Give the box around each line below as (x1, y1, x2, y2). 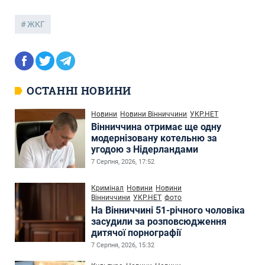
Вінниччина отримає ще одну (91, 121, 222, 132)
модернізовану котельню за (91, 132, 218, 144)
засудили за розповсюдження (91, 215, 227, 227)
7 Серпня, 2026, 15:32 (91, 241, 155, 249)
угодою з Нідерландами (91, 143, 199, 155)
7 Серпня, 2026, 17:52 (91, 157, 155, 166)
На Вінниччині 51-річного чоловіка (91, 204, 245, 216)
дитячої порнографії (91, 227, 182, 238)
